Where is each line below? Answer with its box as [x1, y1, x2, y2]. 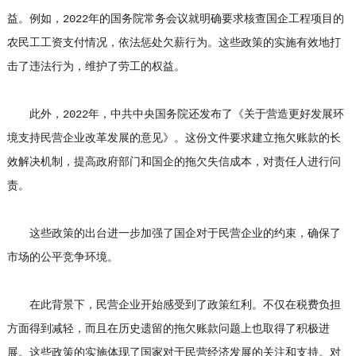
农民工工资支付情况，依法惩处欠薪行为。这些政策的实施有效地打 [6, 37, 341, 49]
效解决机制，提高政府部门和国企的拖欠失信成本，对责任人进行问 [6, 156, 341, 168]
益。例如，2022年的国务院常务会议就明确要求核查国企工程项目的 [6, 13, 344, 25]
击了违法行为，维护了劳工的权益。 [6, 60, 185, 73]
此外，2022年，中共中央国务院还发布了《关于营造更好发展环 [6, 108, 344, 121]
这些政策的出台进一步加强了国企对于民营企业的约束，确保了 [6, 227, 341, 240]
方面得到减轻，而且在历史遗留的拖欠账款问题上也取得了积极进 [6, 323, 330, 335]
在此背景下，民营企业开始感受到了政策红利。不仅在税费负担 [6, 299, 341, 311]
